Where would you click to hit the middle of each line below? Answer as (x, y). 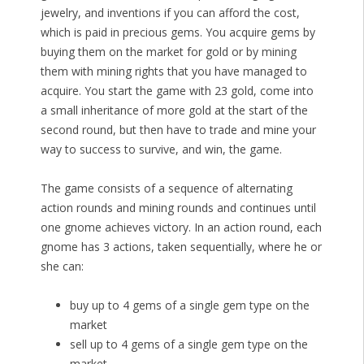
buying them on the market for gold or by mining (168, 52)
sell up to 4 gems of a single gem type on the (188, 344)
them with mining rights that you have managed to (173, 71)
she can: (62, 266)
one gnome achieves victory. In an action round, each (181, 227)
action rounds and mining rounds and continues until (178, 208)
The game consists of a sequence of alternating (166, 188)
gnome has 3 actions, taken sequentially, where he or (181, 247)
